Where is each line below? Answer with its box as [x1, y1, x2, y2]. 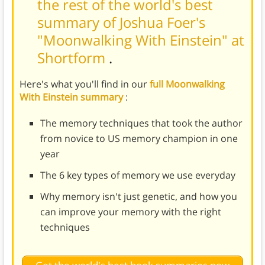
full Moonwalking [149, 77, 225, 91]
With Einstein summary [19, 91, 125, 104]
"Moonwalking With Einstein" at [37, 30, 244, 50]
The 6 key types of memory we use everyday [40, 169, 235, 182]
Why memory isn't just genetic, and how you [40, 190, 237, 203]
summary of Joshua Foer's [37, 12, 205, 33]
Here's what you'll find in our [19, 77, 150, 91]
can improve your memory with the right [40, 205, 221, 219]
